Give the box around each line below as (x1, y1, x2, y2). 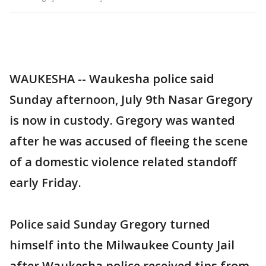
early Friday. (9, 175, 81, 191)
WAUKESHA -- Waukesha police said (9, 71, 214, 87)
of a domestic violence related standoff (9, 154, 236, 170)
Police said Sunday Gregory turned (9, 216, 210, 232)
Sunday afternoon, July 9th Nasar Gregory (9, 91, 253, 107)
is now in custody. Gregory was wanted (9, 112, 235, 128)
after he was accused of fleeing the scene (9, 133, 248, 149)
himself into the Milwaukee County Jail (9, 237, 235, 253)
